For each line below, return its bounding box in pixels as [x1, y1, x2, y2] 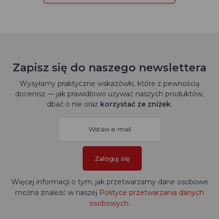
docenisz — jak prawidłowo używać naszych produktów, [15, 89, 204, 98]
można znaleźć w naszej [15, 188, 99, 197]
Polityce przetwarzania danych [99, 188, 204, 197]
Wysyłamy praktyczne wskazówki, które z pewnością [20, 79, 199, 88]
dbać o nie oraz [47, 100, 100, 109]
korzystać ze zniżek [100, 100, 171, 109]
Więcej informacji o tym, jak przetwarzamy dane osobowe [11, 177, 208, 186]
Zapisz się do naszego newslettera [13, 61, 206, 74]
